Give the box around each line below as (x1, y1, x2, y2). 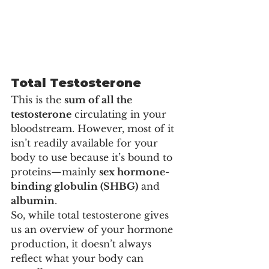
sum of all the (64, 93, 134, 106)
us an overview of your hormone (11, 223, 176, 235)
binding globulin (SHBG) (11, 180, 138, 192)
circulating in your (71, 107, 169, 120)
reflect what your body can (11, 252, 147, 264)
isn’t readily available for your (11, 136, 161, 149)
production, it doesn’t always (11, 237, 154, 250)
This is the (11, 93, 64, 106)
